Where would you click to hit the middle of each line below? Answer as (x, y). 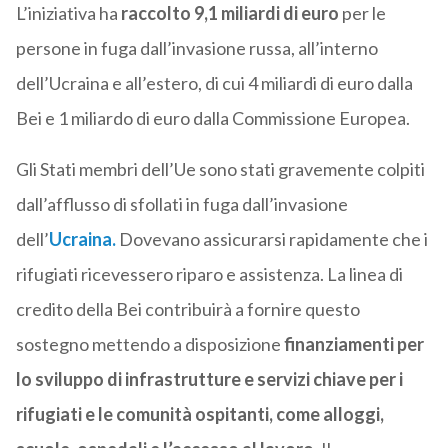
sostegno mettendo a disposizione (148, 344)
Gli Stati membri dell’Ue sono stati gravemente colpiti (220, 169)
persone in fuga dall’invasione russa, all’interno (196, 48)
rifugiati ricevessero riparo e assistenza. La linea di (209, 274)
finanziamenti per (352, 344)
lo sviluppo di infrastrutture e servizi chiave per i (209, 379)
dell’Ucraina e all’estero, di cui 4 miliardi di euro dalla (214, 83)
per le (362, 13)
